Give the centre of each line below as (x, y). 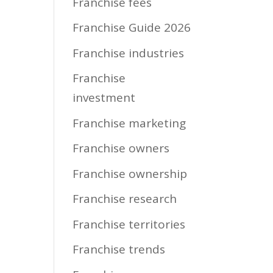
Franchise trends (119, 249)
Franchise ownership (130, 173)
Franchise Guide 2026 (132, 27)
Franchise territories (129, 224)
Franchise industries (129, 53)
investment (104, 97)
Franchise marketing (129, 123)
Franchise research (125, 199)
